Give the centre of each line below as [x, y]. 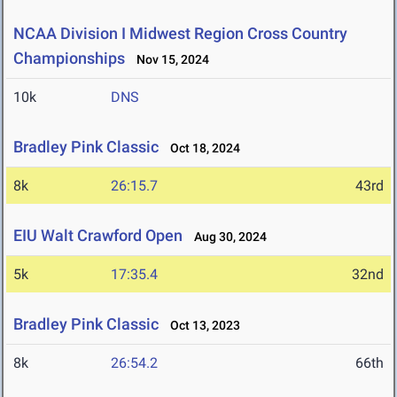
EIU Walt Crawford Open [98, 236]
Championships [69, 58]
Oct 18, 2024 [201, 148]
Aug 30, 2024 [226, 237]
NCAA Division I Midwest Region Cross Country [180, 34]
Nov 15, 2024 [169, 60]
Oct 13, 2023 [201, 326]
